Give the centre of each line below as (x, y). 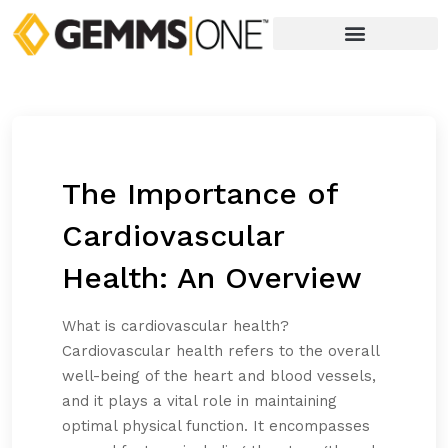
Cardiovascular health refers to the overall (220, 351)
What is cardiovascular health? (175, 326)
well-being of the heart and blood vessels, (219, 376)
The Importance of (200, 194)
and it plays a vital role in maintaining (199, 401)
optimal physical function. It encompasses (216, 426)
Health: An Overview (212, 278)
